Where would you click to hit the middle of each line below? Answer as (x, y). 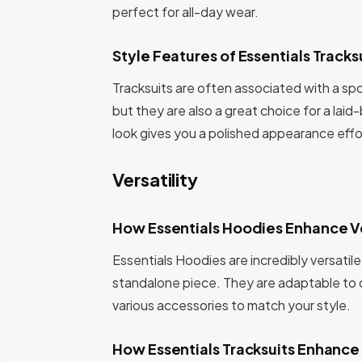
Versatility (155, 179)
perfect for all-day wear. (186, 12)
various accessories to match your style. (232, 305)
